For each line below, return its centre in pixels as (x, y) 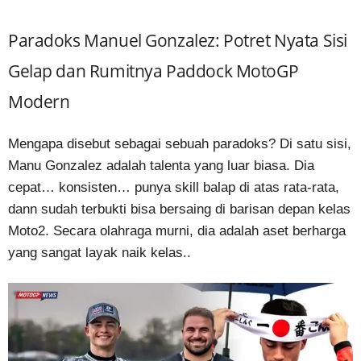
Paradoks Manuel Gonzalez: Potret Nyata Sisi (178, 40)
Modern (39, 101)
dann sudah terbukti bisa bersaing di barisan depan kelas (179, 209)
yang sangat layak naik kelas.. (100, 252)
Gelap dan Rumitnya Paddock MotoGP (154, 71)
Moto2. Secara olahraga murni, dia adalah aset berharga (177, 230)
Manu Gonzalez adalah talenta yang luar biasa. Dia (161, 165)
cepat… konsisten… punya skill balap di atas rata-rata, (174, 187)
